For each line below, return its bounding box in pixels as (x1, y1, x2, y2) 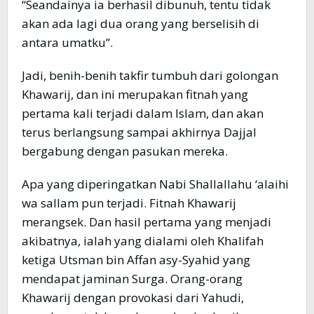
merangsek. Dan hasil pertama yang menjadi (22, 214, 271, 231)
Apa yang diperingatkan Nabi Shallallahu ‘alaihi (22, 176, 289, 193)
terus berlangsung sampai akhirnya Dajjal (22, 124, 257, 141)
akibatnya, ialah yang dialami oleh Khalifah (22, 233, 264, 250)
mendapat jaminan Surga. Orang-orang (22, 271, 243, 287)
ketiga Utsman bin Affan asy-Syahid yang (22, 252, 250, 268)
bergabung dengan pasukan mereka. (22, 143, 228, 160)
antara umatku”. (22, 34, 113, 51)
